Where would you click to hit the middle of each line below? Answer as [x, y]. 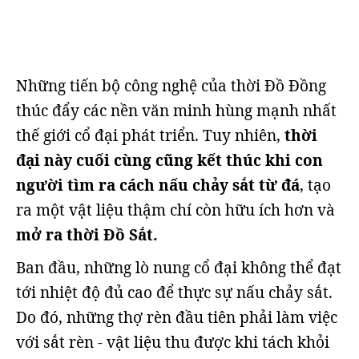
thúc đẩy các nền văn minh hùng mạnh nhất [176, 110]
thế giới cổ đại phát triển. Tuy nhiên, [148, 135]
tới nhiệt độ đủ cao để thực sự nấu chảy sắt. [174, 292]
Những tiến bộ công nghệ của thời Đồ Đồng [171, 85]
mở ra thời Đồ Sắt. [87, 234]
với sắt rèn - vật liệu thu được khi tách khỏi [173, 342]
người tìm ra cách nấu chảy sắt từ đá [158, 185]
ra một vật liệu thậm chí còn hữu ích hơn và [175, 210]
